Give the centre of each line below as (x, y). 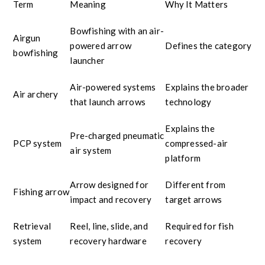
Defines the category (209, 45)
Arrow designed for (109, 184)
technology (188, 101)
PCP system (38, 143)
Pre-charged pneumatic (117, 135)
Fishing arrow (41, 191)
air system (91, 150)
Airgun (27, 38)
